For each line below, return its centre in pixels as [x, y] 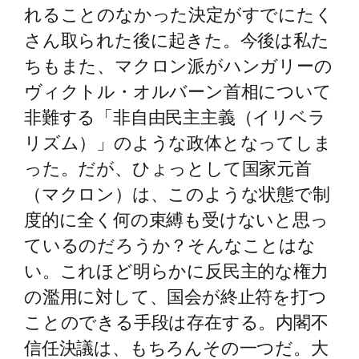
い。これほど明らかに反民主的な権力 [176, 270]
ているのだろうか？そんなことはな [170, 244]
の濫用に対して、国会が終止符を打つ [175, 296]
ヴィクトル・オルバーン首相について [178, 91]
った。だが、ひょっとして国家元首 [168, 167]
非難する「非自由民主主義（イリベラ [175, 116]
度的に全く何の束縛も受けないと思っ [176, 219]
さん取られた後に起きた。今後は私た [177, 39]
